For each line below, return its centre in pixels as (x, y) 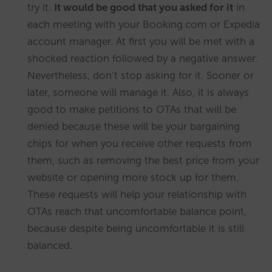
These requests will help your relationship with (137, 195)
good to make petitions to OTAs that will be (132, 110)
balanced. (50, 246)
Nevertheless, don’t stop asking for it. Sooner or (141, 76)
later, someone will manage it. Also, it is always (138, 93)
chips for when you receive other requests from (140, 144)
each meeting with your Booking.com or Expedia (144, 25)
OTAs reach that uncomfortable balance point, (137, 212)
